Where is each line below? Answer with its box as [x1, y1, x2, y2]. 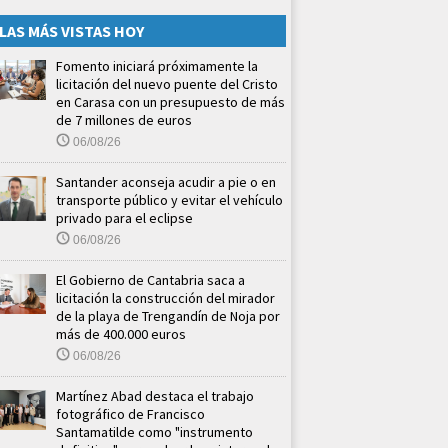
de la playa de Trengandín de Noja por [56, 307, 280, 326]
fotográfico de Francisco [56, 405, 205, 424]
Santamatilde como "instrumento [56, 423, 253, 442]
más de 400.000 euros [56, 325, 186, 344]
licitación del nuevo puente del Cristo [56, 75, 278, 94]
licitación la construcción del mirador [56, 289, 275, 308]
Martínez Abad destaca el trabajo [56, 387, 254, 406]
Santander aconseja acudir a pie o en [56, 173, 276, 192]
